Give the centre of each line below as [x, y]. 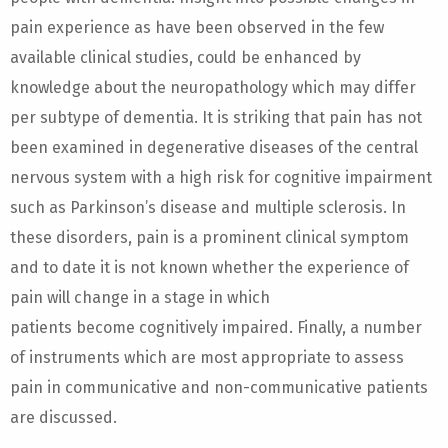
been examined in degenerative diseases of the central [214, 147]
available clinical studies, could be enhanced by [185, 57]
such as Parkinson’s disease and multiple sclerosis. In [208, 207]
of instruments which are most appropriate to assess [207, 357]
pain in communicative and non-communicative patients [219, 387]
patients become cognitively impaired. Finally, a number [216, 327]
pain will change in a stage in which [140, 297]
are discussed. [63, 417]
